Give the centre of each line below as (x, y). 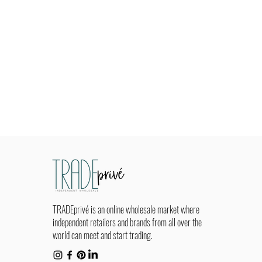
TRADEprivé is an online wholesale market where (126, 209)
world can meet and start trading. (103, 235)
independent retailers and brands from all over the (127, 222)
